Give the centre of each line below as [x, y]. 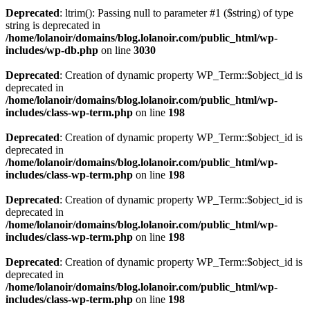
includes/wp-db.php [52, 50]
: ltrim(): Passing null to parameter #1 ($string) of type [176, 13]
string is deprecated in [53, 25]
